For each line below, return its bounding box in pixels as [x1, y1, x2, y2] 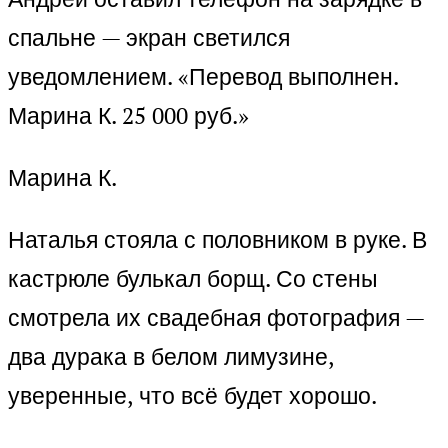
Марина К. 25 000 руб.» [8, 100, 249, 132]
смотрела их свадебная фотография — [8, 302, 424, 334]
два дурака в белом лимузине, [8, 341, 334, 373]
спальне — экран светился [8, 22, 290, 54]
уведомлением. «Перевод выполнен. [8, 61, 398, 93]
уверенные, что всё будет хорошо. [8, 380, 377, 412]
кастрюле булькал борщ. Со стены [8, 263, 378, 295]
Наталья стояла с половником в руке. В [8, 224, 427, 256]
